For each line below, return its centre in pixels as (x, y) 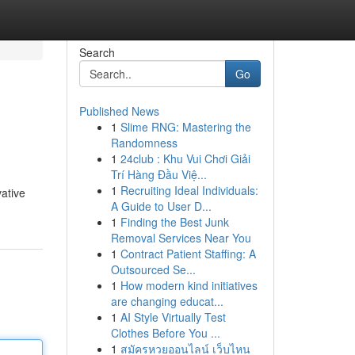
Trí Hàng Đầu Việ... (158, 174)
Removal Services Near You (181, 238)
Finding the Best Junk (174, 222)
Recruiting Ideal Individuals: (189, 190)
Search (97, 52)
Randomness (144, 143)
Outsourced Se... (153, 269)
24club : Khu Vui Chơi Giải (185, 158)
